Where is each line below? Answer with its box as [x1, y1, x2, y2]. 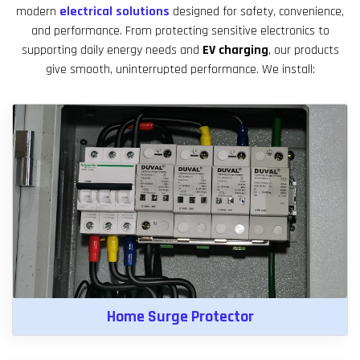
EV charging [202, 41, 268, 59]
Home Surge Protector [106, 305, 254, 327]
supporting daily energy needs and [21, 41, 202, 59]
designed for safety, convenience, [170, 2, 344, 20]
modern [16, 2, 59, 20]
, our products [268, 41, 339, 59]
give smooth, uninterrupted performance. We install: [45, 60, 315, 78]
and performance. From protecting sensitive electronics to [31, 22, 329, 39]
